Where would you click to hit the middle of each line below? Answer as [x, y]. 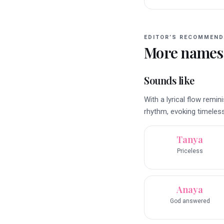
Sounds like [169, 80]
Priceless [190, 151]
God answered [190, 201]
